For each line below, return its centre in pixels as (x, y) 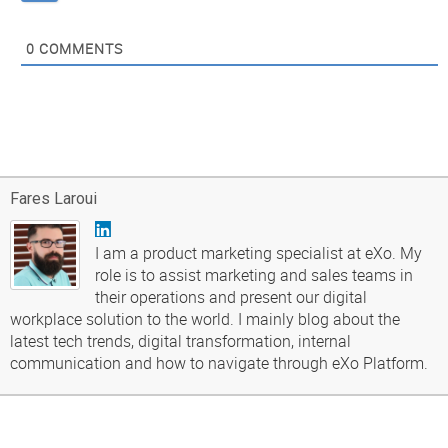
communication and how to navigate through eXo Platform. (219, 363)
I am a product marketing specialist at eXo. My (258, 253)
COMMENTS (79, 49)
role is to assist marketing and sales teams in (254, 275)
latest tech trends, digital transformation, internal (180, 341)
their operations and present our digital (231, 297)
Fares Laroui (53, 199)
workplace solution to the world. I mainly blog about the (205, 319)
